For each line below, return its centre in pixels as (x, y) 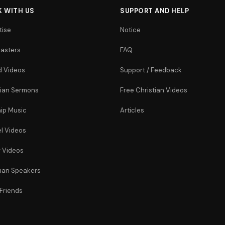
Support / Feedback (151, 70)
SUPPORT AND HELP (154, 11)
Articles (132, 110)
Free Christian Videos (154, 90)
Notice (130, 30)
